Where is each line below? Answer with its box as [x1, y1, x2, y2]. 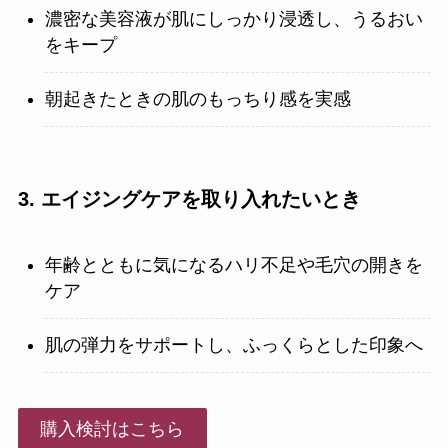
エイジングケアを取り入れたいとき [40, 187, 361, 210]
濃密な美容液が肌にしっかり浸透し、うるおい [44, 9, 423, 30]
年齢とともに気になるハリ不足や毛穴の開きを [44, 255, 423, 276]
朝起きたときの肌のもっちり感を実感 [44, 89, 351, 110]
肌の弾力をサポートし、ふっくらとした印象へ [44, 335, 423, 356]
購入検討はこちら [40, 419, 185, 440]
